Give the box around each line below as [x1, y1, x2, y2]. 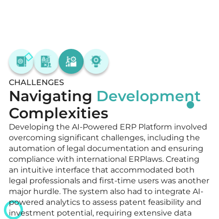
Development [96, 87, 201, 105]
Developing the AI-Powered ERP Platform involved [9, 122, 207, 131]
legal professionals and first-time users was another [9, 175, 209, 185]
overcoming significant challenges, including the [9, 132, 200, 142]
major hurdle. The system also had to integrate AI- [9, 186, 203, 196]
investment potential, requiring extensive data [9, 208, 192, 218]
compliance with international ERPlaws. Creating [9, 154, 199, 164]
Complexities [9, 104, 108, 122]
